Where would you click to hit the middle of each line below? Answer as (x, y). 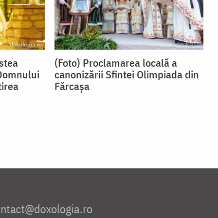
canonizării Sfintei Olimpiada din (127, 74)
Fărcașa (72, 86)
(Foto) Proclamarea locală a (116, 63)
